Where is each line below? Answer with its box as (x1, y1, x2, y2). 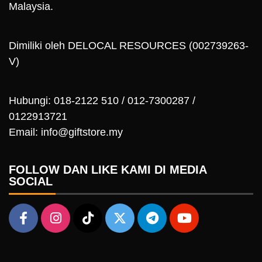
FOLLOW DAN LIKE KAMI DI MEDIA (9, 163, 207, 176)
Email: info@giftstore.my (9, 126, 123, 138)
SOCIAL (9, 174, 53, 188)
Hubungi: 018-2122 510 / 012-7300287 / (9, 94, 195, 106)
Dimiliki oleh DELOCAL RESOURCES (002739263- (9, 39, 249, 51)
